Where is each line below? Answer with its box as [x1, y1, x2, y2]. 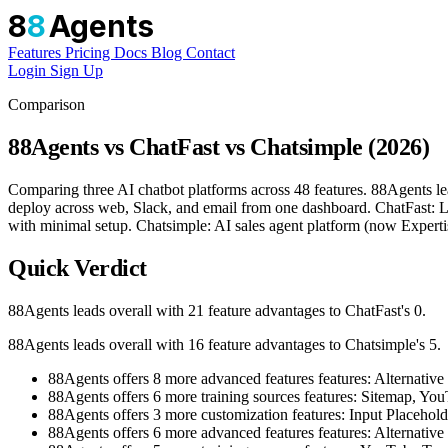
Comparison [8, 96, 85, 113]
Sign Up [50, 62, 103, 79]
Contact [186, 44, 235, 61]
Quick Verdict [8, 254, 147, 281]
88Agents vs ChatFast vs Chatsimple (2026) [8, 133, 430, 160]
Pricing [65, 44, 114, 61]
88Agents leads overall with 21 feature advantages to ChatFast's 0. [8, 301, 426, 319]
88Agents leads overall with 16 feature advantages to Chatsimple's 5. [8, 335, 441, 353]
